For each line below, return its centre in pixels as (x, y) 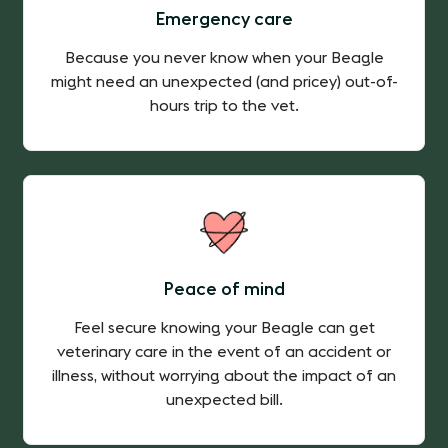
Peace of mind (224, 288)
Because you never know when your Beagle (224, 57)
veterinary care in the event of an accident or (224, 351)
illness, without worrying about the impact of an (224, 375)
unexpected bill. (224, 399)
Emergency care (224, 18)
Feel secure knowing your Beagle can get (224, 327)
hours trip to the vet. (224, 105)
